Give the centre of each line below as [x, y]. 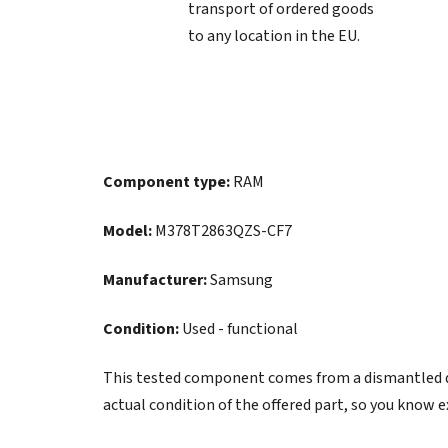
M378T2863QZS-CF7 [222, 230]
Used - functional [238, 328]
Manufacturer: [155, 279]
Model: [127, 230]
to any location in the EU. [274, 35]
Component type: [166, 181]
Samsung [240, 279]
